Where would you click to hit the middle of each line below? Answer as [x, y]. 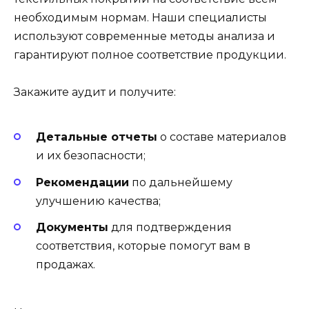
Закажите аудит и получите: [95, 92]
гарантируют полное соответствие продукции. [150, 54]
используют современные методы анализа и [144, 36]
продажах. [66, 264]
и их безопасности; [91, 156]
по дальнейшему [181, 182]
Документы [72, 227]
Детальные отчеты [97, 137]
